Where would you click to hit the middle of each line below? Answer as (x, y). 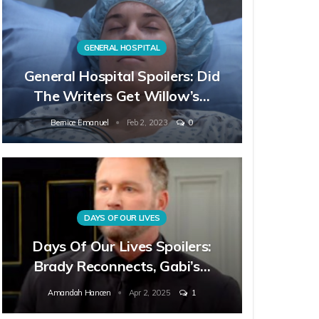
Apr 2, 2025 (150, 293)
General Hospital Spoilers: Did (122, 76)
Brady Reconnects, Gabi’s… (122, 266)
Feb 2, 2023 (147, 123)
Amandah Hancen (80, 293)
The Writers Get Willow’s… (122, 96)
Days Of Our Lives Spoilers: (122, 246)
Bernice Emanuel (81, 123)
